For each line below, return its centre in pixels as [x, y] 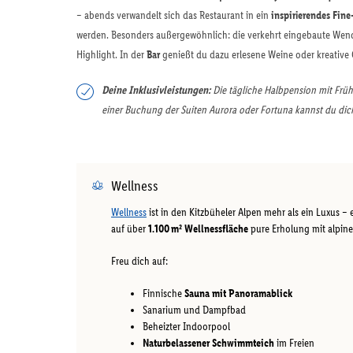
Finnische [163, 293]
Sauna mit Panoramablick [238, 293]
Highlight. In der [111, 54]
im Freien [294, 343]
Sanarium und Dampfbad [194, 310]
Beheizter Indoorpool [186, 326]
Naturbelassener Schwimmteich [208, 343]
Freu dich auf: [139, 261]
